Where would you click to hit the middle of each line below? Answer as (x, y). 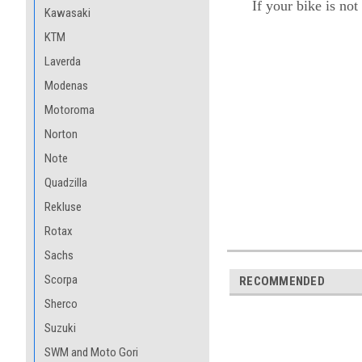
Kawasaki (67, 13)
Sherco (61, 304)
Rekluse (63, 207)
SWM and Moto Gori (91, 352)
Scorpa (61, 280)
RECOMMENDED (282, 281)
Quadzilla (66, 183)
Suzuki (60, 328)
